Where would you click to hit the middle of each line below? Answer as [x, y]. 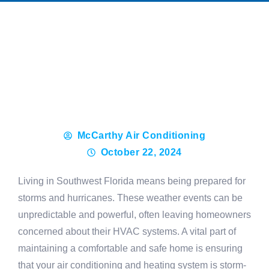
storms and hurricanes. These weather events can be [130, 198]
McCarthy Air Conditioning [141, 135]
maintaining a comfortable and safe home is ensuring [130, 248]
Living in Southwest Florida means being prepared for [132, 181]
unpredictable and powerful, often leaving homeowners [134, 215]
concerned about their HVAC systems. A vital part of [127, 231]
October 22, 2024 [141, 152]
